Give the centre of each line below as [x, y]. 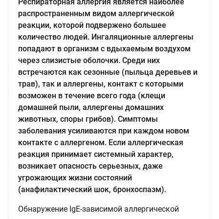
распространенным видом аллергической [96, 13]
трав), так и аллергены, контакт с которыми [101, 84]
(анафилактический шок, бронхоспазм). [92, 189]
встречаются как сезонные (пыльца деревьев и [108, 72]
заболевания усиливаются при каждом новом [104, 131]
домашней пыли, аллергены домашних [91, 107]
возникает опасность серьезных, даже [90, 166]
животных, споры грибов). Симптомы [88, 119]
